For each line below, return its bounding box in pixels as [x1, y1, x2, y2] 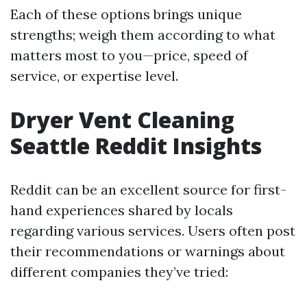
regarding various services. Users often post [10, 221, 295, 239]
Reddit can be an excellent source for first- [10, 180, 286, 198]
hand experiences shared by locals [10, 201, 233, 219]
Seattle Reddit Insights [10, 130, 262, 160]
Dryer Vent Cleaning [10, 104, 234, 134]
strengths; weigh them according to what [10, 25, 275, 43]
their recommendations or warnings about [10, 242, 285, 260]
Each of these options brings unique [10, 5, 242, 23]
